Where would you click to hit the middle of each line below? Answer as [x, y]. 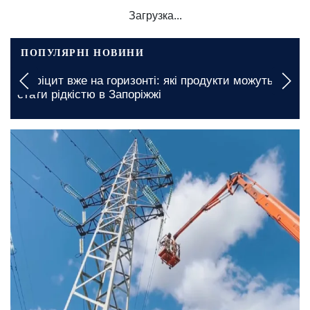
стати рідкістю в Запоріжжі [89, 94]
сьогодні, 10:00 [44, 134]
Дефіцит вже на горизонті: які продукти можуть [145, 80]
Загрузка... [155, 15]
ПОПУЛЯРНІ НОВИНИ [82, 52]
